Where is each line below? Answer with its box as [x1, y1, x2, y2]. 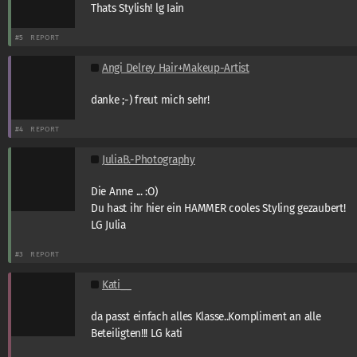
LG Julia [91, 218, 126, 232]
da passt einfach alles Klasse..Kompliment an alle [91, 309, 321, 324]
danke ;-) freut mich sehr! [91, 92, 210, 107]
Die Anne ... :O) [91, 184, 158, 198]
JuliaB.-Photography [102, 152, 195, 167]
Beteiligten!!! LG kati [91, 326, 182, 340]
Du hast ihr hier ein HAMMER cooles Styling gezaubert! [91, 201, 346, 215]
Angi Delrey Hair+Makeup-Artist [102, 61, 249, 75]
